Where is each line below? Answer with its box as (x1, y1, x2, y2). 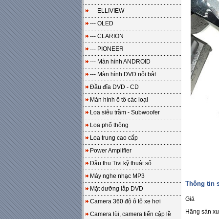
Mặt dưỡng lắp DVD (90, 185, 143, 192)
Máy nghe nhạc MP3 (90, 173, 145, 179)
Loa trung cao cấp (90, 134, 138, 141)
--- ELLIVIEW (90, 7, 124, 14)
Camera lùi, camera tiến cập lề (90, 211, 171, 218)
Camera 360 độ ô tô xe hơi (90, 198, 161, 205)
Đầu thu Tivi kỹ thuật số (90, 160, 152, 167)
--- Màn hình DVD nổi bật (90, 71, 156, 78)
